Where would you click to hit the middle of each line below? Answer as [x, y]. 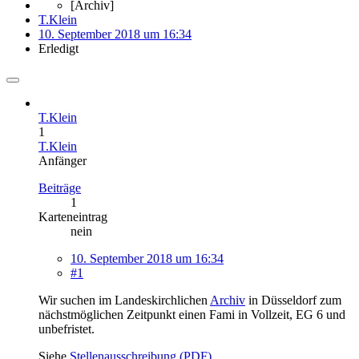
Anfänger [63, 160]
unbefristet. [67, 329]
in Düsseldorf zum [293, 300]
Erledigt [58, 48]
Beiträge [60, 188]
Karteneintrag [73, 216]
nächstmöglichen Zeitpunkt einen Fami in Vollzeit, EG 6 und [192, 314]
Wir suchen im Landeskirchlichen [124, 300]
